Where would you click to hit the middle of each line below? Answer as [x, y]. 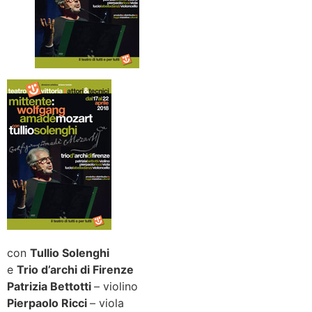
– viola [107, 303]
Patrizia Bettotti [50, 286]
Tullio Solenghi [70, 252]
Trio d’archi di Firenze [75, 269]
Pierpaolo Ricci [48, 303]
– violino [116, 286]
